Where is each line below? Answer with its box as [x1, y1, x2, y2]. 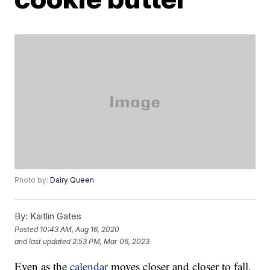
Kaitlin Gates [28, 210, 82, 222]
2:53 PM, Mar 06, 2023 [72, 236, 150, 246]
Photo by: [14, 175, 51, 185]
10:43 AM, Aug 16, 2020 [40, 224, 120, 234]
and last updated [14, 236, 71, 246]
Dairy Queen [50, 175, 95, 185]
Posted [14, 224, 40, 234]
